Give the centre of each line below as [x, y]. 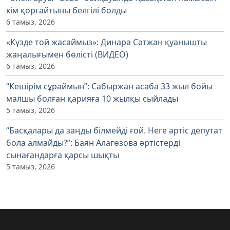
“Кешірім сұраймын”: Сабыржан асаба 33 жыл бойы [109, 87]
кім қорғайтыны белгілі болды [66, 11]
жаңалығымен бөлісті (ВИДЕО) [67, 55]
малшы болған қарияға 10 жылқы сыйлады [92, 99]
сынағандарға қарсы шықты [63, 155]
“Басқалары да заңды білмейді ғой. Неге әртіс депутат [114, 131]
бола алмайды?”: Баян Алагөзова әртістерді [93, 143]
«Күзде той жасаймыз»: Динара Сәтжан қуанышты [107, 42]
